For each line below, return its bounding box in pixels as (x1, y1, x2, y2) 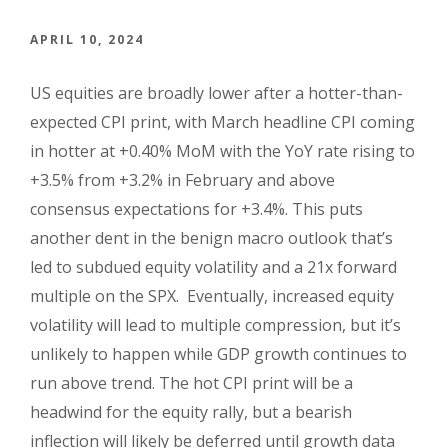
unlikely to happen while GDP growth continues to (30, 342, 407, 365)
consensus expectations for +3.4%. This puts (30, 197, 363, 220)
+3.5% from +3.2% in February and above (30, 168, 335, 191)
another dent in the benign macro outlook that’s (30, 226, 393, 249)
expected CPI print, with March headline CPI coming (30, 110, 415, 133)
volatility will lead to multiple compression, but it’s (30, 313, 401, 336)
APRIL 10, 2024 (30, 30, 144, 48)
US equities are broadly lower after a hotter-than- (30, 81, 403, 104)
